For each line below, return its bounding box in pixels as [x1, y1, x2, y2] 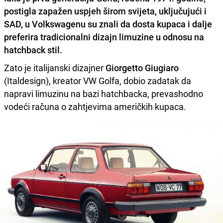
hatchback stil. [4, 44, 62, 56]
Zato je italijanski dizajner [4, 62, 106, 74]
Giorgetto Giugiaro [106, 62, 179, 74]
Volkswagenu [32, 18, 86, 30]
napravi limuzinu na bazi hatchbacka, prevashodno [4, 88, 203, 100]
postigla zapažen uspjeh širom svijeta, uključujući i [4, 5, 207, 17]
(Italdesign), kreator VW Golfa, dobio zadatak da [4, 75, 191, 87]
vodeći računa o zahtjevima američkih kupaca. [4, 101, 186, 113]
